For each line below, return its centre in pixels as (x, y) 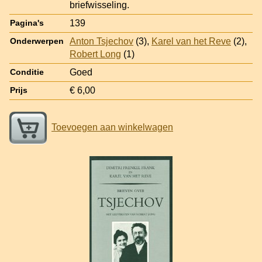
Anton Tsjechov (101, 41)
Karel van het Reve (191, 41)
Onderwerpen (37, 41)
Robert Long (95, 54)
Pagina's (27, 23)
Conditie (27, 72)
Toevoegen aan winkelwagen (112, 127)
